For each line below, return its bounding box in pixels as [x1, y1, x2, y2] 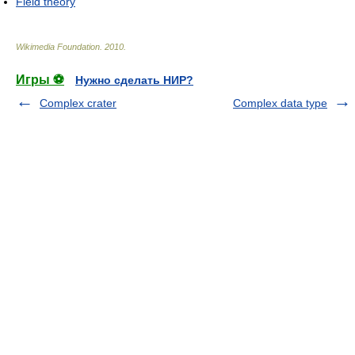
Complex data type [233, 97, 327, 110]
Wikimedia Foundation [16, 42, 100, 52]
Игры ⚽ [16, 73, 64, 87]
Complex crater [40, 97, 116, 110]
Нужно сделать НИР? [75, 74, 193, 87]
